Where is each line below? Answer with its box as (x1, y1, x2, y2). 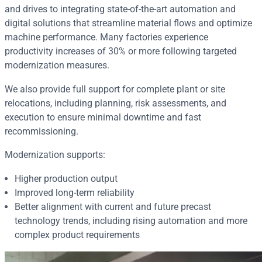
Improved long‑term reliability (14, 187, 135, 198)
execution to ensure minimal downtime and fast (5, 111, 201, 123)
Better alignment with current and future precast (14, 201, 211, 212)
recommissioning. (5, 125, 78, 137)
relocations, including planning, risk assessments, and (5, 97, 226, 109)
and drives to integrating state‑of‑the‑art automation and (5, 4, 236, 15)
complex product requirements (14, 229, 140, 240)
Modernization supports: (5, 149, 105, 161)
